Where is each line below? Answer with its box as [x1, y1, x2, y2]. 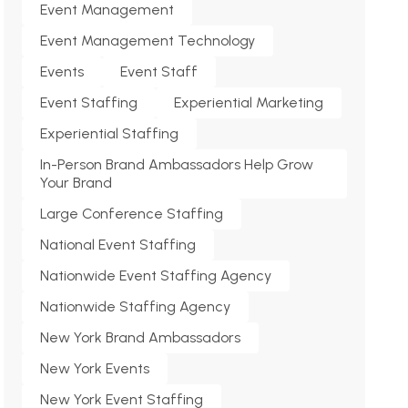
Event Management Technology [40, 32, 256, 49]
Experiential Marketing [174, 94, 324, 111]
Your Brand [40, 174, 113, 191]
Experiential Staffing [40, 125, 179, 142]
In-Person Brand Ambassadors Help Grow [40, 156, 314, 173]
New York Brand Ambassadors [40, 329, 241, 346]
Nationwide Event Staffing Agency [40, 267, 272, 284]
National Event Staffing [40, 236, 197, 253]
